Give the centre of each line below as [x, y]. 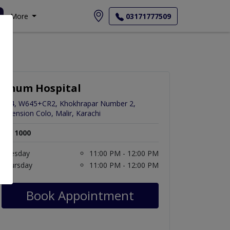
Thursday [17, 165]
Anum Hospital [41, 88]
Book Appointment [80, 196]
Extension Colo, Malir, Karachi [51, 113]
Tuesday [16, 154]
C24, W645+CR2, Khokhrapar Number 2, [69, 104]
